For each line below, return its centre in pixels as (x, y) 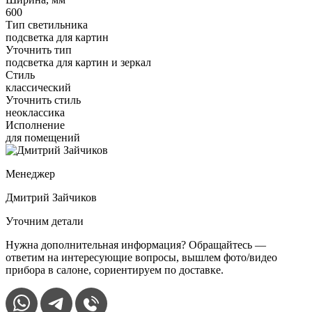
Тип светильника (47, 25)
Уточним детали (45, 221)
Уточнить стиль (43, 100)
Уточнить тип (39, 50)
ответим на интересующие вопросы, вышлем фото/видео (141, 258)
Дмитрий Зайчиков (51, 198)
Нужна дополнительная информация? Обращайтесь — (136, 245)
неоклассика (35, 113)
